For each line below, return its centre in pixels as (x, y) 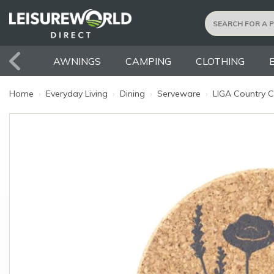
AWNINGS (77, 61)
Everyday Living (77, 94)
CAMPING (149, 61)
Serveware (179, 94)
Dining (132, 94)
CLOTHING (220, 61)
